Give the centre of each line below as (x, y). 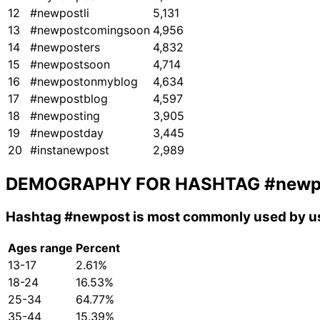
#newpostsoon (70, 65)
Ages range (40, 247)
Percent (98, 247)
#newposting (65, 116)
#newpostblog (69, 99)
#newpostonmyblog (84, 82)
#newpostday (67, 133)
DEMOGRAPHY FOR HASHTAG (135, 184)
